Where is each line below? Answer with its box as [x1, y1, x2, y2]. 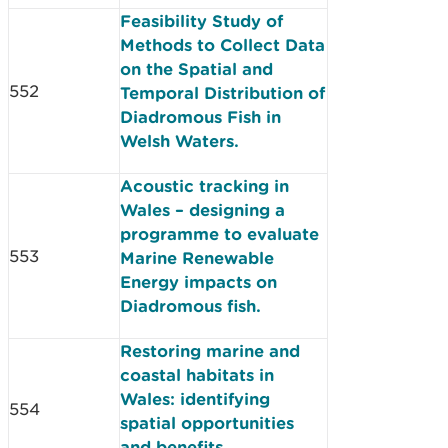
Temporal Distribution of [120, 83, 325, 102]
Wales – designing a [120, 200, 285, 219]
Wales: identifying [120, 389, 270, 408]
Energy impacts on [120, 272, 277, 291]
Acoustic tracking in [120, 176, 289, 195]
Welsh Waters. [120, 131, 239, 150]
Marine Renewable [120, 248, 274, 267]
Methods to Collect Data [120, 35, 325, 54]
